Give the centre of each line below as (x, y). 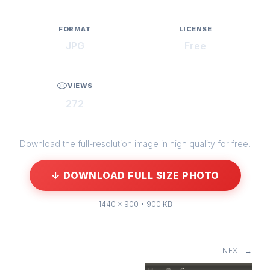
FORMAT (75, 29)
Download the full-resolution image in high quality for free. (135, 144)
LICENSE (195, 29)
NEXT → (237, 251)
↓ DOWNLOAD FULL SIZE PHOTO (135, 176)
